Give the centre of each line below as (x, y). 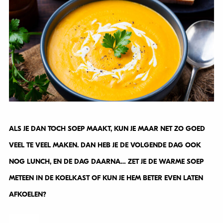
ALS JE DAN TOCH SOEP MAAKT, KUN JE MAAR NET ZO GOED (107, 129)
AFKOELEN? (27, 195)
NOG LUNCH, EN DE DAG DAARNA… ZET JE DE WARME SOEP (106, 162)
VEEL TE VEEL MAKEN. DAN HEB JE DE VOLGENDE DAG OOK (105, 145)
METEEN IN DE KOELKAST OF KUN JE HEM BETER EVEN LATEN (106, 178)
